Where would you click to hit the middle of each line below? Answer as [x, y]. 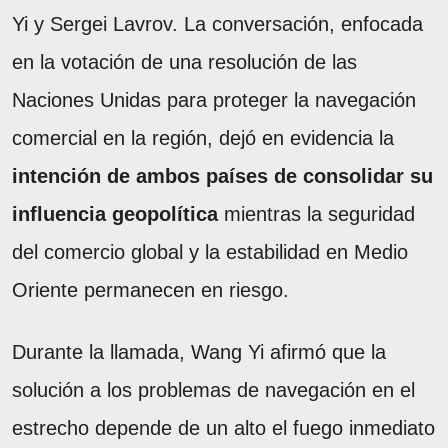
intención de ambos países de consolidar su [222, 176]
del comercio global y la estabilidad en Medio [210, 252]
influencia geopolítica [115, 214]
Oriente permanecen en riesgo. [150, 290]
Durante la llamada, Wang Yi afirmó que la [199, 352]
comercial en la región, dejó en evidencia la [203, 138]
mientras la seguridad [316, 214]
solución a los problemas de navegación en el [213, 390]
